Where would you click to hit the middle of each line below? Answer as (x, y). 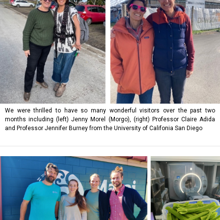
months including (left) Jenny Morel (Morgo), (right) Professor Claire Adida (110, 119)
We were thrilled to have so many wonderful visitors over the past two (110, 110)
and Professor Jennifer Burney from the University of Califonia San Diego (104, 128)
